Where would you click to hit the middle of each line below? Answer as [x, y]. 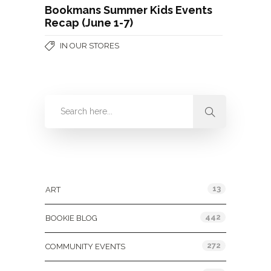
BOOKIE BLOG [71, 218]
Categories [69, 163]
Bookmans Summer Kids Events [129, 10]
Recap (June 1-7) [89, 23]
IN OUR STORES [90, 46]
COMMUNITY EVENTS [85, 247]
